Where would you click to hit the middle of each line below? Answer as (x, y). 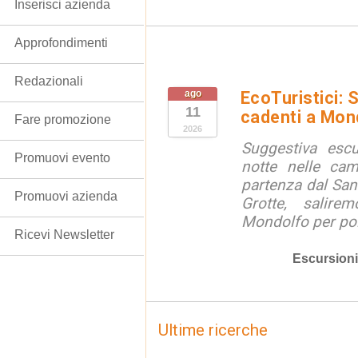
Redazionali (49, 81)
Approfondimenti (61, 43)
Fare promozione (63, 119)
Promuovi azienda (66, 196)
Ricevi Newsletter (64, 235)
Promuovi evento (62, 158)
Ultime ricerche (213, 330)
